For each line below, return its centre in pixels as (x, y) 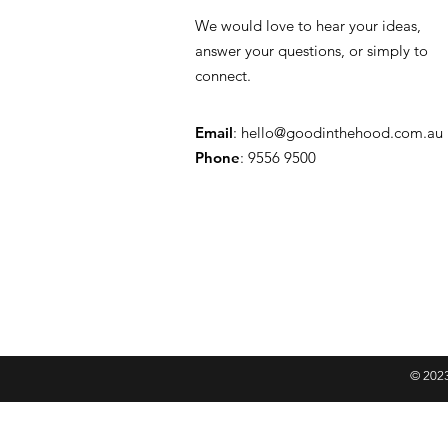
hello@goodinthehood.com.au (342, 132)
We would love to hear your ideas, (308, 25)
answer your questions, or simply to (311, 50)
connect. (223, 75)
